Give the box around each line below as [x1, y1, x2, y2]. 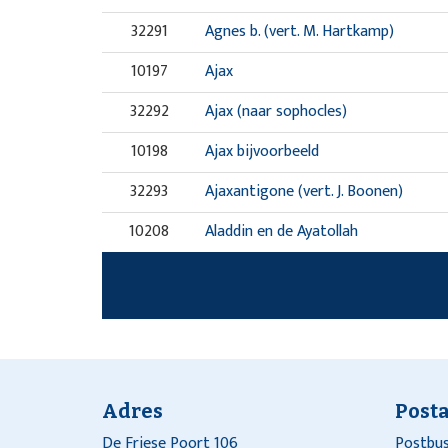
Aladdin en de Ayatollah [204, 218, 358, 245]
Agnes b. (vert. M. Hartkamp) [204, 18, 394, 45]
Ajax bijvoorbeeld [204, 138, 319, 165]
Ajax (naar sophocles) [204, 98, 347, 125]
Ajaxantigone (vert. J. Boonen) [204, 178, 403, 205]
